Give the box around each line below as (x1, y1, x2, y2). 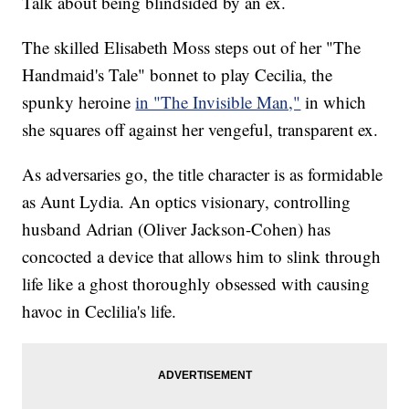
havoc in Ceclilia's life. (22, 299, 177, 323)
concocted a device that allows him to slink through (22, 245, 382, 268)
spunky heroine (22, 90, 136, 114)
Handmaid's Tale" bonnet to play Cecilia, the (22, 63, 333, 87)
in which (305, 90, 367, 114)
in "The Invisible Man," (135, 90, 301, 114)
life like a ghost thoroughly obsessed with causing (22, 272, 371, 296)
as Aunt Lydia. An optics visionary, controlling (22, 190, 351, 214)
